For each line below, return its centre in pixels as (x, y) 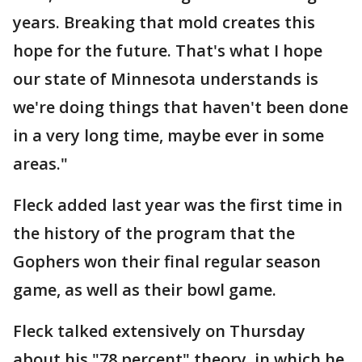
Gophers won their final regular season (167, 261)
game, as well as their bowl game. (145, 290)
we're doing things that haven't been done (181, 107)
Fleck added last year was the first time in (178, 205)
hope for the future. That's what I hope (168, 51)
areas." (40, 164)
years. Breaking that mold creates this (164, 22)
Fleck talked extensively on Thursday (159, 331)
